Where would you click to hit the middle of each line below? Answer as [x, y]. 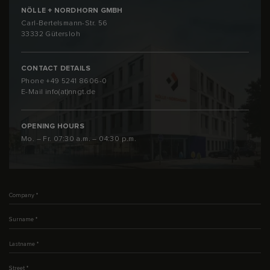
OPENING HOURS [53, 126]
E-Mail [33, 92]
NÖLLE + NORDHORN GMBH [72, 10]
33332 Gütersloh [51, 34]
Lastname [23, 238]
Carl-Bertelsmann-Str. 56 [64, 23]
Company [22, 190]
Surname [22, 214]
